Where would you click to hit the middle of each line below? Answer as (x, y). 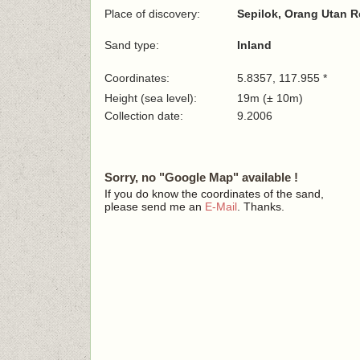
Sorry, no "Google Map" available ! (201, 177)
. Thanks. (261, 207)
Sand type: (132, 45)
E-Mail (221, 207)
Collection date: (145, 116)
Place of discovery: (152, 14)
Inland (254, 45)
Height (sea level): (151, 98)
